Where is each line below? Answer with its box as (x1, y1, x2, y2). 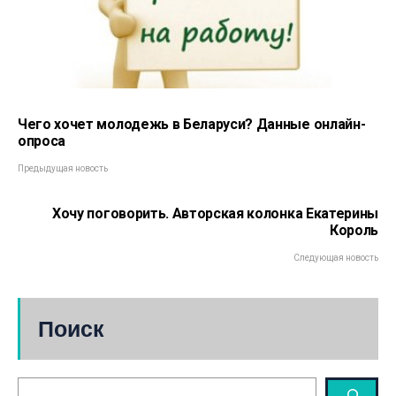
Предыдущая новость (18, 163, 108, 173)
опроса (18, 132, 66, 149)
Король (329, 221, 378, 239)
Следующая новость (293, 252, 378, 263)
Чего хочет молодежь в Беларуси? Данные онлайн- (18, 115, 366, 133)
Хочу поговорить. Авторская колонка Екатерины (52, 204, 378, 222)
